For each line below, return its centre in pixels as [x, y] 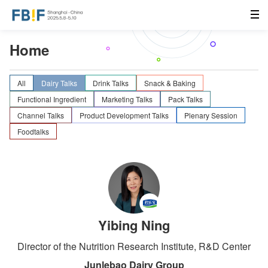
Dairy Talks [59, 83]
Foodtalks [33, 131]
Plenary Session [211, 115]
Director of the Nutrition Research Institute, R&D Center [134, 246]
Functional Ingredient [52, 99]
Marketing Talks [127, 99]
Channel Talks [41, 115]
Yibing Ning [134, 225]
